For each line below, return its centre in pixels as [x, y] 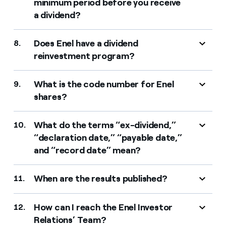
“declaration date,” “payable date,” [108, 137]
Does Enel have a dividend [86, 43]
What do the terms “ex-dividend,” [105, 125]
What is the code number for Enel [104, 84]
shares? [50, 97]
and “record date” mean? [87, 150]
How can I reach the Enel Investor [103, 207]
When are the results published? [100, 178]
